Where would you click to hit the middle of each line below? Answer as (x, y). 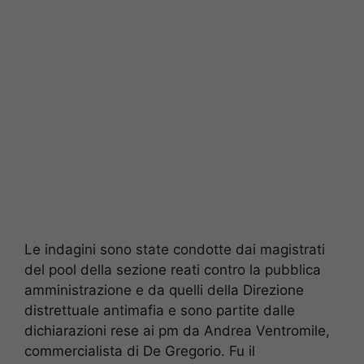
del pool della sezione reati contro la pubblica (173, 269)
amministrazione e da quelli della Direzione (164, 290)
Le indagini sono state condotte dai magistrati (175, 249)
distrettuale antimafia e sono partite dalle (160, 310)
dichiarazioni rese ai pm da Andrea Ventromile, (177, 330)
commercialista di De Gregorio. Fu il (140, 351)
